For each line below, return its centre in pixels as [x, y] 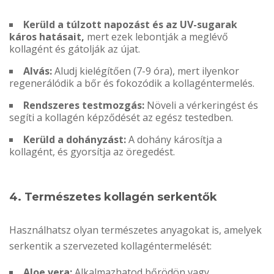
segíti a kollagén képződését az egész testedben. [121, 118]
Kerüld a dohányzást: [75, 140]
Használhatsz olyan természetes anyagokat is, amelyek [135, 230]
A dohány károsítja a [174, 140]
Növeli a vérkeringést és [201, 106]
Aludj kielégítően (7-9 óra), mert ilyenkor [146, 71]
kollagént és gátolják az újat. [75, 49]
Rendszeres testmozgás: [84, 106]
